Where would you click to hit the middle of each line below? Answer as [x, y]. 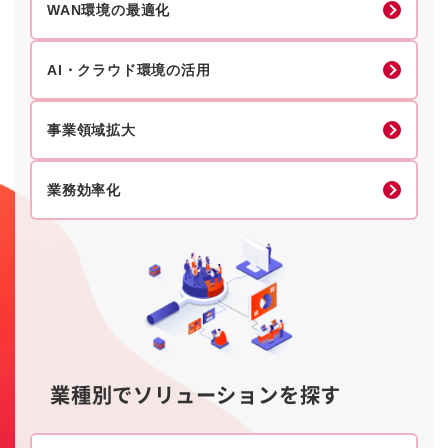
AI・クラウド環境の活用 [129, 69]
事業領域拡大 [91, 129]
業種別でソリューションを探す [196, 395]
